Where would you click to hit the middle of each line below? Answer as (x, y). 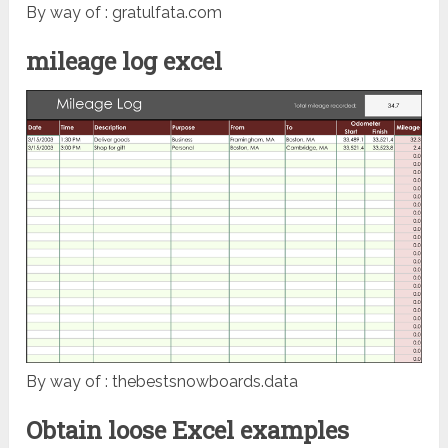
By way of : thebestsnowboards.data (162, 381)
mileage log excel (124, 60)
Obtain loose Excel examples (188, 429)
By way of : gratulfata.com (124, 12)
